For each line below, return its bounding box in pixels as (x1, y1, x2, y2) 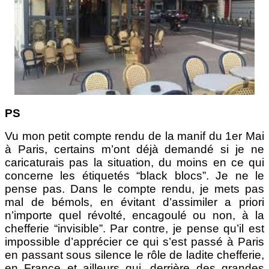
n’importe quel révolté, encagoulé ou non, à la (5, 208, 264, 222)
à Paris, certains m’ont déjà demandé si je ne (5, 142, 264, 156)
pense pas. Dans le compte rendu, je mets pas (5, 182, 264, 195)
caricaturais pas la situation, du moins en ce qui (5, 156, 264, 169)
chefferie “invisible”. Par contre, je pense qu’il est (5, 222, 264, 235)
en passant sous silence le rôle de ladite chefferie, (5, 248, 264, 261)
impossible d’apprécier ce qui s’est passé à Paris (5, 235, 264, 248)
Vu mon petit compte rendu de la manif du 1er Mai (5, 129, 264, 142)
